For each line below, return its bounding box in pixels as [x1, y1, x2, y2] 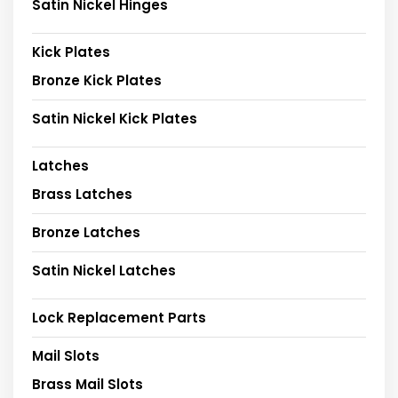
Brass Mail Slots [32, 375, 143, 394]
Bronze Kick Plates [32, 71, 162, 91]
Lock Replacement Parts [32, 308, 206, 328]
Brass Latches [32, 185, 132, 204]
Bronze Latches [32, 223, 140, 243]
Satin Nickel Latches [32, 261, 176, 281]
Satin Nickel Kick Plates [32, 109, 197, 129]
